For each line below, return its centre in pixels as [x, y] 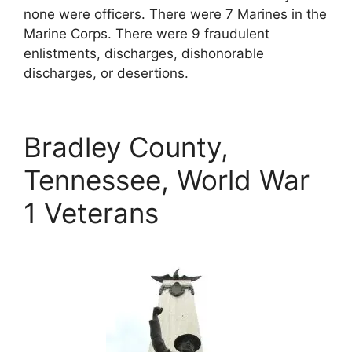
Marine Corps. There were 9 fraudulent [147, 33]
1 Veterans [91, 213]
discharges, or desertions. [106, 73]
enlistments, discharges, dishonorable [144, 53]
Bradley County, [126, 147]
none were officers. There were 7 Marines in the [175, 14]
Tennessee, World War [167, 180]
